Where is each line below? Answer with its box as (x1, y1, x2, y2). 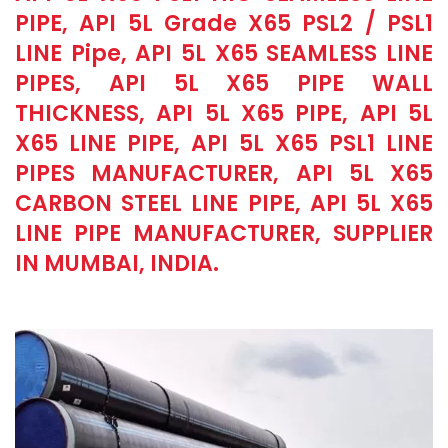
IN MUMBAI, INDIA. (15, 248, 219, 279)
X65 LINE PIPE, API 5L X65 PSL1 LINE (15, 128, 433, 159)
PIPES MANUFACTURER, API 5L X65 (15, 158, 433, 189)
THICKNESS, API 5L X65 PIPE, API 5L (15, 98, 433, 129)
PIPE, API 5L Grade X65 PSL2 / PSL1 (15, 8, 433, 39)
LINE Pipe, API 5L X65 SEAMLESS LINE (15, 38, 433, 69)
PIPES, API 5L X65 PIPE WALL (15, 68, 433, 99)
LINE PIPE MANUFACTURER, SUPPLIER (15, 218, 433, 249)
